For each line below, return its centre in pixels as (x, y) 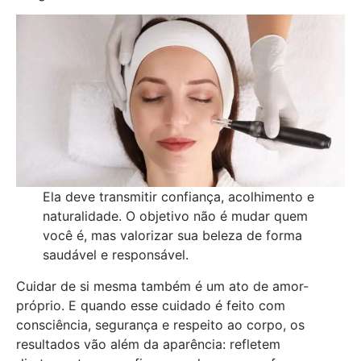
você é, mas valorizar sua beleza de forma (172, 236)
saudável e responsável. (115, 255)
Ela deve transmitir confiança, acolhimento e (178, 197)
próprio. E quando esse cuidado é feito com (151, 305)
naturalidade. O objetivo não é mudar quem (175, 216)
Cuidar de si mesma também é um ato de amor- (162, 286)
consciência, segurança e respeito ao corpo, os (160, 324)
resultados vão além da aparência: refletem (148, 344)
